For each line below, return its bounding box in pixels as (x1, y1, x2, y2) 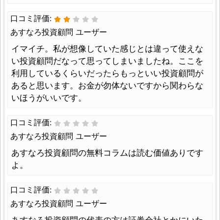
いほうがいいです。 (11, 93, 86, 103)
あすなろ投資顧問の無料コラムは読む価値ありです (11, 148, 203, 158)
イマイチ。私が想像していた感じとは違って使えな (11, 44, 203, 54)
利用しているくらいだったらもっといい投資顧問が (11, 68, 203, 79)
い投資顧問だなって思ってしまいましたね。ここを (11, 56, 203, 66)
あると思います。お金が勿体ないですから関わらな (11, 81, 203, 91)
